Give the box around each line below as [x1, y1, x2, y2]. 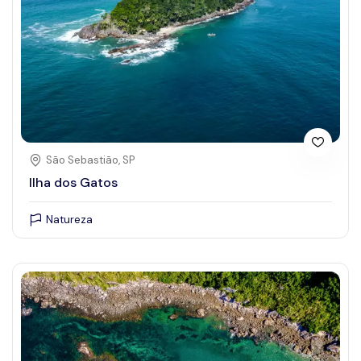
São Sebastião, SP [46, 152, 135, 167]
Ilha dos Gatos [29, 174, 118, 192]
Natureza [46, 212, 93, 226]
